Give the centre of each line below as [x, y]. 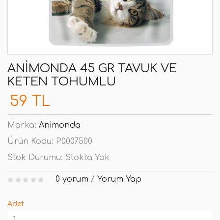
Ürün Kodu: [32, 141]
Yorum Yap [119, 179]
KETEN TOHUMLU [62, 82]
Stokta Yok [87, 158]
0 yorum [72, 179]
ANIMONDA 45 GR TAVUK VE [92, 69]
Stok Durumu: [36, 158]
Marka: [23, 125]
